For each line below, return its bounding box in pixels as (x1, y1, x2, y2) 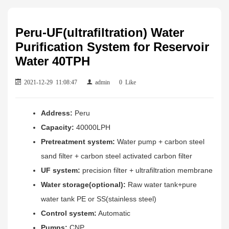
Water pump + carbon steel (115, 137, 204, 146)
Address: (41, 108, 75, 117)
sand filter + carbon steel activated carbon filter (41, 151, 192, 160)
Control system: (41, 209, 97, 217)
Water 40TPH (15, 54, 90, 68)
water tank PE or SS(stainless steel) (41, 194, 156, 203)
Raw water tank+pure (126, 180, 197, 189)
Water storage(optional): (41, 180, 126, 189)
